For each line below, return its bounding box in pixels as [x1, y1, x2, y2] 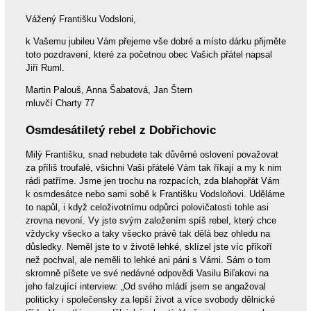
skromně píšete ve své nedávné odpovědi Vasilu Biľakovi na [25, 267, 269, 278]
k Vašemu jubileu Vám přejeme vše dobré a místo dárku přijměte [25, 35, 286, 47]
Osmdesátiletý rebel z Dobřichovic [25, 123, 216, 137]
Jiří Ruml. [25, 62, 65, 73]
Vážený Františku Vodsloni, [25, 13, 136, 24]
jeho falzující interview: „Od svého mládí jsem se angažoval [25, 280, 266, 292]
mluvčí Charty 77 [25, 97, 94, 108]
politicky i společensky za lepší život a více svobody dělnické [25, 294, 275, 305]
